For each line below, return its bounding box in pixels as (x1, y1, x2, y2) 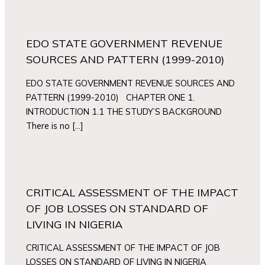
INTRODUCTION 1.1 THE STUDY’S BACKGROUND (26, 105, 222, 117)
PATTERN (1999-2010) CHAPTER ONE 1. (26, 91, 195, 103)
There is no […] (26, 119, 84, 131)
